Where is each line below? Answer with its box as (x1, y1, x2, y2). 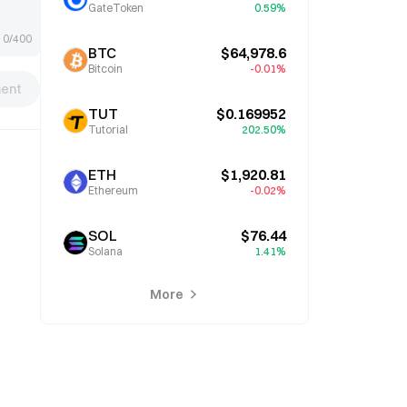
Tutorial (88, 123, 128, 136)
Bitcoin (88, 62, 123, 75)
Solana (88, 244, 123, 258)
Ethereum (88, 184, 138, 197)
